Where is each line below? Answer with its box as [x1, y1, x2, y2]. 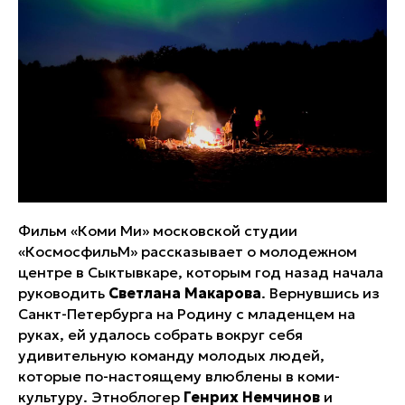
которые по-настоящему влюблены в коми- [18, 367, 340, 385]
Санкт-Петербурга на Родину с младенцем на [18, 305, 355, 323]
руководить [18, 284, 108, 302]
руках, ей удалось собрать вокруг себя [18, 325, 303, 344]
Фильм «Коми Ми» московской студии [18, 221, 297, 240]
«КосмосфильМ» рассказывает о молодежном [18, 242, 357, 260]
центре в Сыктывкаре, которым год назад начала [18, 263, 383, 281]
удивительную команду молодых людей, [18, 346, 325, 364]
